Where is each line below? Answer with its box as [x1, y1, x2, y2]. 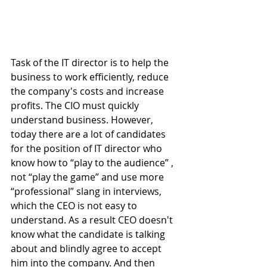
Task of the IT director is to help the [11, 55, 171, 69]
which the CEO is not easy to [11, 198, 139, 212]
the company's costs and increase [11, 84, 166, 98]
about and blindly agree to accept [11, 241, 164, 255]
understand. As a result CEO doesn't [11, 213, 175, 226]
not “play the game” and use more [11, 170, 166, 184]
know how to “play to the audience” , [11, 156, 176, 169]
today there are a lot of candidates [11, 127, 168, 141]
